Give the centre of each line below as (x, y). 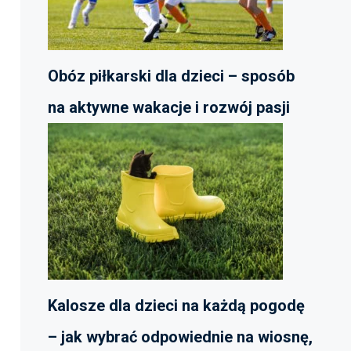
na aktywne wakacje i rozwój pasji (169, 107)
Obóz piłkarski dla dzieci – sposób (171, 76)
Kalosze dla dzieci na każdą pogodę (176, 306)
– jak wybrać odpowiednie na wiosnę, (180, 337)
